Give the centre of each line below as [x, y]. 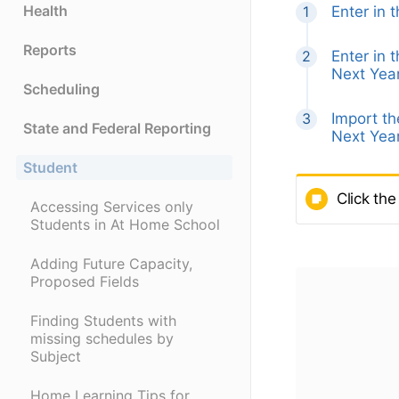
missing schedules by [102, 339]
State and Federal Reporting [117, 129]
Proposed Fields [85, 282]
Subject [56, 357]
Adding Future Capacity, [111, 264]
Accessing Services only [112, 207]
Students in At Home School [125, 225]
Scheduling [61, 90]
